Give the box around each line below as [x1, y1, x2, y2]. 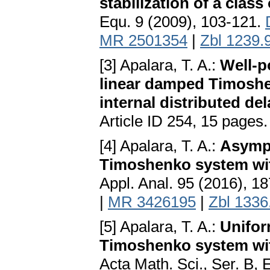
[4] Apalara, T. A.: [99, 137, 220, 155]
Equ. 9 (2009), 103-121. [99, 13, 265, 31]
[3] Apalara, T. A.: [99, 56, 220, 75]
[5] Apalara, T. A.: [99, 218, 220, 236]
